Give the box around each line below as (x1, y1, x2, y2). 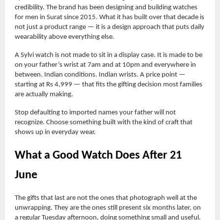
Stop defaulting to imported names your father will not (15, 109, 176, 116)
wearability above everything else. (15, 33, 114, 41)
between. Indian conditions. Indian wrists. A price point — (15, 71, 186, 79)
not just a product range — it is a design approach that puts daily (15, 23, 204, 31)
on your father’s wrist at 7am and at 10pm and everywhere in (15, 61, 196, 69)
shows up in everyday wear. (15, 128, 96, 136)
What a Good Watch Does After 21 (15, 149, 182, 162)
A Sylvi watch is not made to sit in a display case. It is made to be (15, 51, 202, 59)
